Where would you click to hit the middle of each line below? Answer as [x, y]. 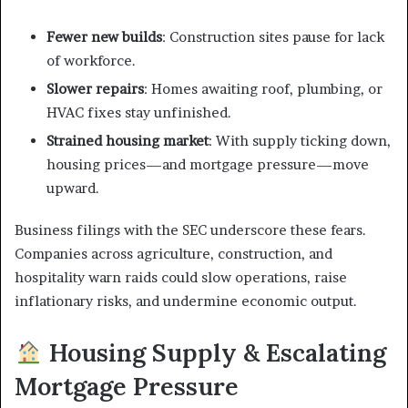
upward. [73, 188]
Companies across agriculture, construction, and [173, 254]
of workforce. [91, 61]
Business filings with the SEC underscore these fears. [190, 230]
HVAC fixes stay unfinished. [139, 112]
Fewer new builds [104, 37]
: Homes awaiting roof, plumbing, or [263, 89]
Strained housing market [127, 141]
